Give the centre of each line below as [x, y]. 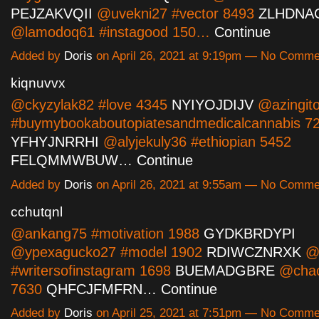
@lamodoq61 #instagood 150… [113, 32]
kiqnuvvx [38, 83]
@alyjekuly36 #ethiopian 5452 [195, 142]
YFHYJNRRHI [55, 142]
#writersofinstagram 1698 [93, 270]
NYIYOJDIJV [213, 105]
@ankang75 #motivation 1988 [107, 233]
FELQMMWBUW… [72, 161]
